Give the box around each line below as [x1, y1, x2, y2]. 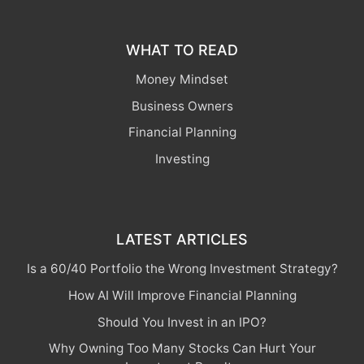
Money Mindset [136, 71, 228, 88]
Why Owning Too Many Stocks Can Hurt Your [48, 340, 316, 357]
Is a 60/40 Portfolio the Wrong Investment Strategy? [26, 261, 338, 277]
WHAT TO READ [126, 41, 238, 59]
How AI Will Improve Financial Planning [67, 287, 297, 303]
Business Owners [131, 97, 233, 114]
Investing [154, 151, 210, 167]
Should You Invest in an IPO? [97, 314, 266, 330]
